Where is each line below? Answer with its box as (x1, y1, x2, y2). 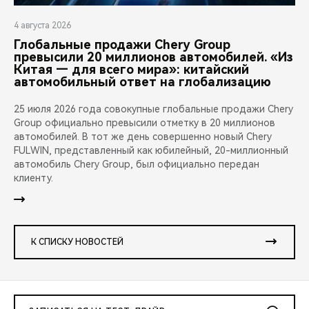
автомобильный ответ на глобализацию (14, 74, 271, 90)
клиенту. (14, 172, 53, 184)
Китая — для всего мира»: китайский (14, 62, 249, 77)
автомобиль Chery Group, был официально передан (14, 159, 259, 170)
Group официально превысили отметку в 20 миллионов (14, 117, 275, 129)
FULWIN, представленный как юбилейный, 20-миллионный (14, 145, 288, 157)
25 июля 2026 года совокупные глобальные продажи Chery (14, 103, 293, 115)
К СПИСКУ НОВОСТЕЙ (31, 237, 123, 248)
